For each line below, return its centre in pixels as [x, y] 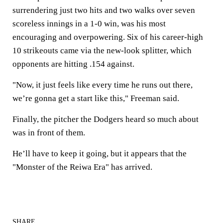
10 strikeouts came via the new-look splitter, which [102, 51]
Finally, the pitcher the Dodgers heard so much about [106, 119]
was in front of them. [50, 133]
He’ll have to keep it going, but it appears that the [100, 154]
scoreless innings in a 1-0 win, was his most [89, 24]
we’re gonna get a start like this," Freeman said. [97, 99]
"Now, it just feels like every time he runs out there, [103, 85]
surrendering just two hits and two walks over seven [104, 10]
